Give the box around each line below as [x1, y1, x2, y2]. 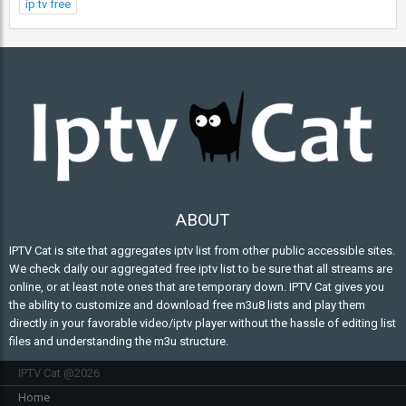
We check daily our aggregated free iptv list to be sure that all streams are [9, 262, 392, 275]
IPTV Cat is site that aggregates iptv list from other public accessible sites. [9, 244, 395, 257]
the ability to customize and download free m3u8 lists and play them [9, 298, 365, 312]
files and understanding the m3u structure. [9, 334, 228, 348]
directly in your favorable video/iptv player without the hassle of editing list [9, 316, 396, 330]
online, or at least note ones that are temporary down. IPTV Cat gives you [9, 280, 384, 294]
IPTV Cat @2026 [18, 366, 100, 380]
